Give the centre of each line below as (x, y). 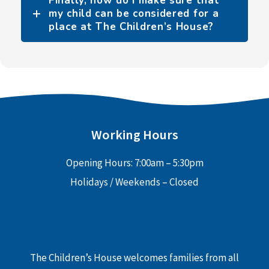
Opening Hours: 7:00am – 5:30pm (134, 162)
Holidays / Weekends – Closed (134, 182)
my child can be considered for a (134, 14)
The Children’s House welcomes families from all (134, 257)
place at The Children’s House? (131, 27)
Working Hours (134, 134)
